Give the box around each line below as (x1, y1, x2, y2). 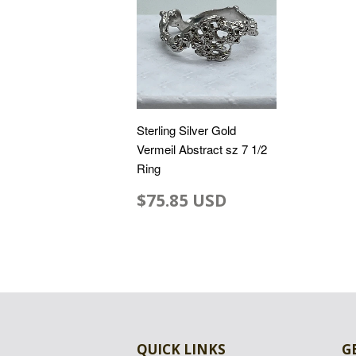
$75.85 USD (137, 189, 226, 211)
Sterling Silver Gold (137, 122, 236, 138)
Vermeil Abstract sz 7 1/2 (137, 141, 267, 157)
